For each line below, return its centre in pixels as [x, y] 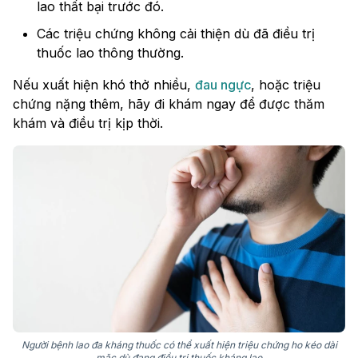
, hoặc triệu [286, 85]
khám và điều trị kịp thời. [88, 123]
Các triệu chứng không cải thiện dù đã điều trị [176, 34]
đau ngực [223, 85]
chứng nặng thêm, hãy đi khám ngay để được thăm [169, 104]
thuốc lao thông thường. [110, 53]
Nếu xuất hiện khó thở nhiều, [104, 85]
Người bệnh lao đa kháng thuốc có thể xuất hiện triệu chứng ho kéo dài [179, 345]
